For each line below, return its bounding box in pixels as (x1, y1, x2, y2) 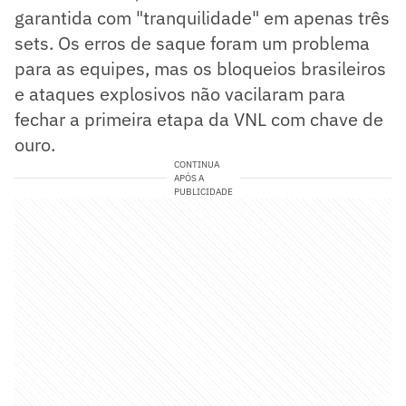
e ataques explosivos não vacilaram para (14, 81, 345, 106)
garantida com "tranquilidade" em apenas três (14, 5, 390, 30)
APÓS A (173, 171, 204, 184)
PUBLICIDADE (173, 185, 233, 198)
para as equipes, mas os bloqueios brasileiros (14, 55, 386, 81)
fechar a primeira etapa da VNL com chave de (14, 106, 383, 131)
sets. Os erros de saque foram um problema (14, 30, 370, 55)
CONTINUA (173, 158, 219, 170)
